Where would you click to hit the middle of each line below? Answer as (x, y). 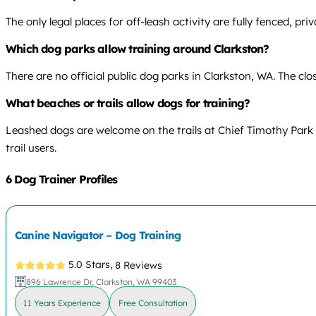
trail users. (31, 148)
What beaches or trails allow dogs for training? (128, 103)
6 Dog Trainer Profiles (62, 180)
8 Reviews (139, 265)
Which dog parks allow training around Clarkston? (138, 49)
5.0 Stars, (91, 265)
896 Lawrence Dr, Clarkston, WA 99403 (102, 281)
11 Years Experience (62, 303)
